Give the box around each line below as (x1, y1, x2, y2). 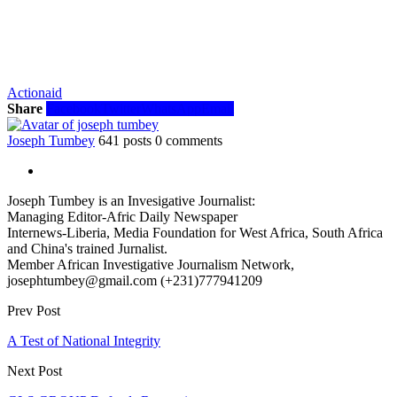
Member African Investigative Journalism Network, (7, 256, 294, 272)
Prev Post (7, 302, 60, 318)
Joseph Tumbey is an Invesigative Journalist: (7, 192, 255, 208)
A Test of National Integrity (7, 332, 160, 348)
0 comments (155, 132, 222, 148)
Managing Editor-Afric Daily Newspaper (7, 208, 237, 224)
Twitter (101, 100, 141, 116)
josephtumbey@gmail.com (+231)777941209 (7, 272, 262, 288)
